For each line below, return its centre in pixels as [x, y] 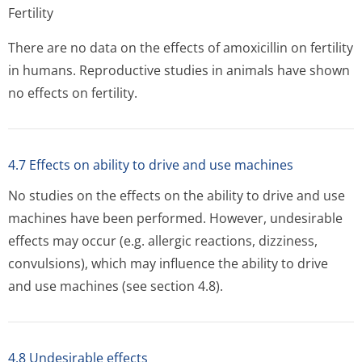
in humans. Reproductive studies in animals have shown [179, 70]
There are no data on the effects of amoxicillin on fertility [181, 48]
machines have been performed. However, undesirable [175, 218]
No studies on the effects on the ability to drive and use [177, 196]
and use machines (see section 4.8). [116, 286]
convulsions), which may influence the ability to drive [168, 263]
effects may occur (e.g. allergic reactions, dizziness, [163, 241]
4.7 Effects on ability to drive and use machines [151, 165]
